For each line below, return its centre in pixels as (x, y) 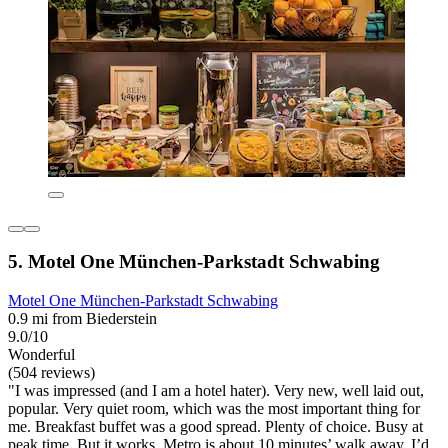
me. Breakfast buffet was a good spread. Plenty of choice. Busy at (215, 427)
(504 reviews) (51, 373)
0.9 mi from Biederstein (82, 319)
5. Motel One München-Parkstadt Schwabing (194, 262)
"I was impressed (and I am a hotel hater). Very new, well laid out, (216, 391)
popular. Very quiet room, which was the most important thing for (214, 409)
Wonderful (41, 355)
